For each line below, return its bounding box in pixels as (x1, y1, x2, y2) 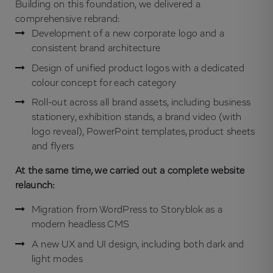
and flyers (31, 141, 74, 152)
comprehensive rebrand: (15, 13, 121, 24)
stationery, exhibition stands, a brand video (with (31, 112, 242, 122)
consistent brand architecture (31, 43, 161, 53)
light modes (31, 254, 83, 264)
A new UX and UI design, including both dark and (31, 239, 244, 250)
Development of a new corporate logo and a (31, 28, 224, 38)
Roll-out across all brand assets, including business (31, 97, 251, 108)
